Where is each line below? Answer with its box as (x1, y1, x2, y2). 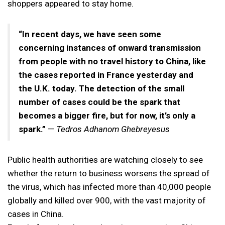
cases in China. (8, 209, 64, 219)
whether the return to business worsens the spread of (8, 168, 210, 178)
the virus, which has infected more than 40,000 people (8, 182, 211, 192)
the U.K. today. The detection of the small (19, 83, 184, 93)
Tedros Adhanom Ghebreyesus (56, 124, 170, 134)
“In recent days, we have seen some (19, 29, 161, 39)
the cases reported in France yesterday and (19, 70, 193, 80)
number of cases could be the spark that (19, 97, 180, 107)
